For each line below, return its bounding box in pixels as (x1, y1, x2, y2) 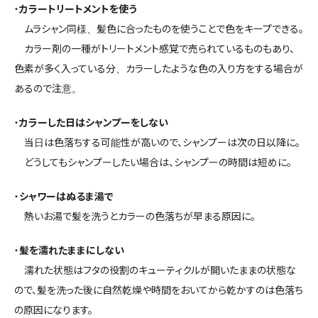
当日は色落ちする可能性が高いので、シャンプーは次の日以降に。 (14, 136, 300, 149)
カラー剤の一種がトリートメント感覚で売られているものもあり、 (14, 42, 295, 55)
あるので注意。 (14, 82, 82, 95)
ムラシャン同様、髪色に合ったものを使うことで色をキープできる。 (14, 22, 304, 35)
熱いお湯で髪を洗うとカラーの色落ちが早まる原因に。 (14, 209, 256, 223)
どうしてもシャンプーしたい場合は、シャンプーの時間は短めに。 (14, 155, 292, 169)
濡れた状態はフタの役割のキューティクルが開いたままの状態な (14, 263, 296, 277)
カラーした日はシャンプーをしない (19, 116, 168, 129)
